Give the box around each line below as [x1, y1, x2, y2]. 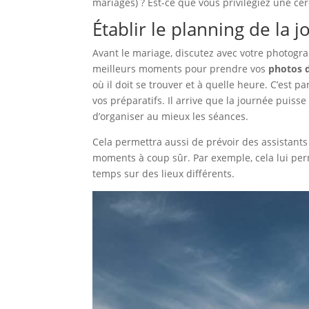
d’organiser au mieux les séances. [92, 110, 249, 123]
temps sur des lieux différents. [92, 167, 235, 180]
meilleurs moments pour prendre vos [92, 62, 266, 75]
